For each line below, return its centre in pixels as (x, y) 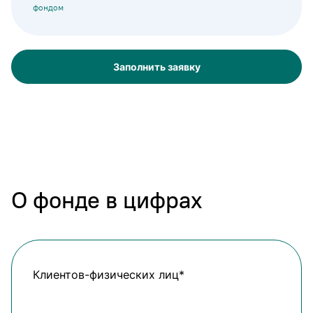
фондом (48, 8)
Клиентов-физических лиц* (109, 275)
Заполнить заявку (156, 67)
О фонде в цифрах (107, 200)
